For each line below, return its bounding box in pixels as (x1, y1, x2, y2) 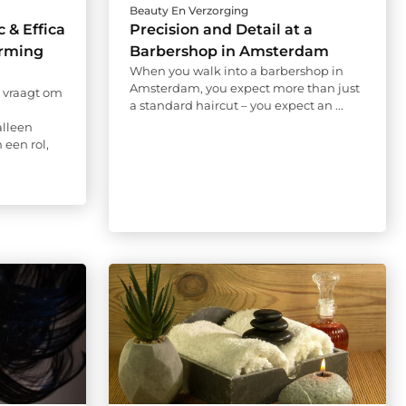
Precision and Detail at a (129, 21, 313, 39)
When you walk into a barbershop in (129, 63, 343, 79)
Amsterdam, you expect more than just (129, 81, 360, 96)
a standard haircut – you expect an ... (129, 98, 343, 113)
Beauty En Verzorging (129, 4, 248, 18)
